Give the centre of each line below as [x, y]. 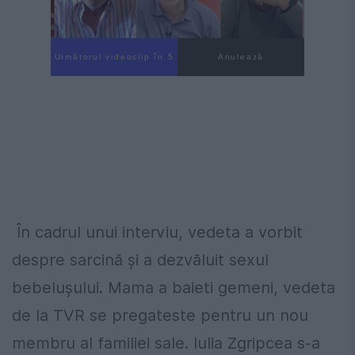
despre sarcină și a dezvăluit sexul [140, 260]
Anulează [241, 57]
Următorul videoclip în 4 [114, 57]
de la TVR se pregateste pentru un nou [160, 316]
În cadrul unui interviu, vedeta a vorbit [157, 233]
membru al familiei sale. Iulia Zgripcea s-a [166, 344]
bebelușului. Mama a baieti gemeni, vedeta [174, 288]
